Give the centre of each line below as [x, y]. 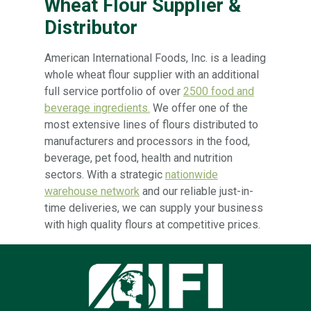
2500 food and [219, 91]
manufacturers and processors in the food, [147, 141]
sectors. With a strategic [105, 174]
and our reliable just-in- [196, 191]
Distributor [91, 27]
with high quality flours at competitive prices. [152, 224]
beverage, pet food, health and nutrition [138, 158]
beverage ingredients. [97, 108]
